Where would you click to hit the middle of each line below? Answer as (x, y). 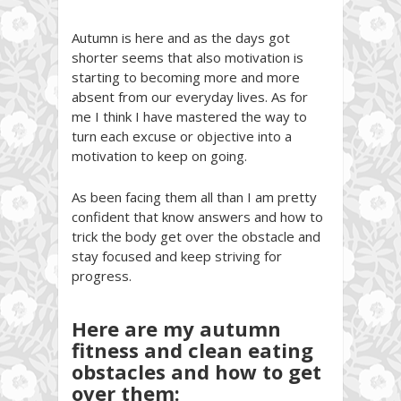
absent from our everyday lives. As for (190, 97)
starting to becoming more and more (186, 77)
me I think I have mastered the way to (189, 117)
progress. (102, 276)
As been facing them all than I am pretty (194, 197)
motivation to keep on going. (159, 156)
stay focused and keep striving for (177, 256)
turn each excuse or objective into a (182, 137)
